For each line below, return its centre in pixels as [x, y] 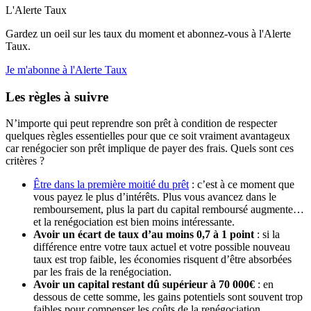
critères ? [25, 161]
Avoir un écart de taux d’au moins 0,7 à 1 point [144, 235]
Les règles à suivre [57, 96]
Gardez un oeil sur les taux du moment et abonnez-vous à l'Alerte [148, 33]
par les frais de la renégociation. [102, 272]
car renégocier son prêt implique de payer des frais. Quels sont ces [150, 149]
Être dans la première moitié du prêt [111, 185]
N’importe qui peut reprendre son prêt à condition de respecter [141, 124]
